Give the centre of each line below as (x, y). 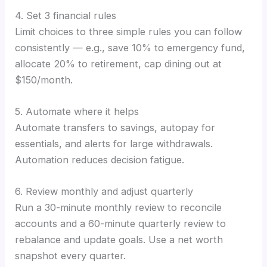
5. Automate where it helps (77, 111)
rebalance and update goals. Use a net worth (119, 240)
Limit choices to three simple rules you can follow (129, 31)
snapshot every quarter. (71, 256)
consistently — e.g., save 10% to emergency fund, (130, 47)
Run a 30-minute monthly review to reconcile (119, 208)
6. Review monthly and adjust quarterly (104, 192)
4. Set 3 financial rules (66, 15)
